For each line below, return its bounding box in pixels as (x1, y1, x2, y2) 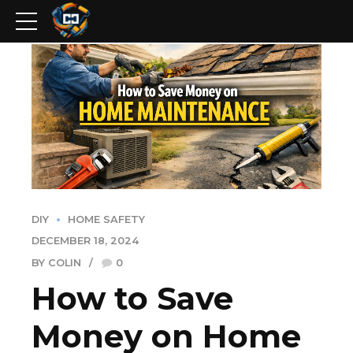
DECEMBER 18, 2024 (32, 235, 139, 247)
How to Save (32, 278, 233, 318)
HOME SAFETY (68, 214, 145, 225)
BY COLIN (32, 256, 81, 269)
